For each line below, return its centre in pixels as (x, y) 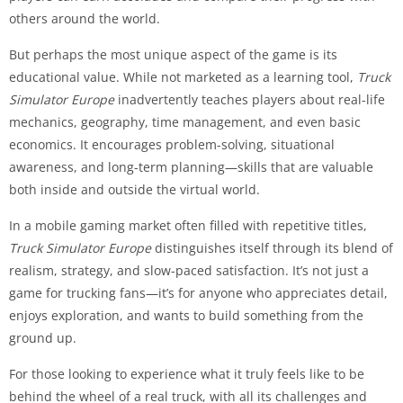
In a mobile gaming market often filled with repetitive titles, (188, 225)
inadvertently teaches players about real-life (250, 99)
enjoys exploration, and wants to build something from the (186, 315)
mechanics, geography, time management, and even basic (185, 121)
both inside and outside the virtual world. (134, 189)
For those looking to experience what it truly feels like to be (187, 373)
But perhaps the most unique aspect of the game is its (173, 54)
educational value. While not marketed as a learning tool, (183, 76)
